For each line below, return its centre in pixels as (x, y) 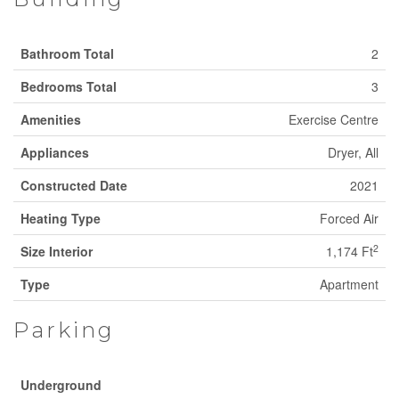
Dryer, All (353, 152)
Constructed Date (74, 185)
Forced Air (349, 218)
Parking (64, 330)
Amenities (51, 119)
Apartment (349, 284)
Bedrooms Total (69, 86)
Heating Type (61, 218)
